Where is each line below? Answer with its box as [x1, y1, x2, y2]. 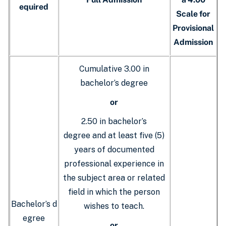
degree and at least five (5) [64, 131, 164, 140]
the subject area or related [63, 173, 165, 183]
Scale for [176, 9, 210, 19]
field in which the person [68, 187, 160, 197]
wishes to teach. [84, 201, 144, 211]
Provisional [173, 23, 214, 33]
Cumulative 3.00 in [79, 64, 149, 74]
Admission [174, 37, 213, 47]
